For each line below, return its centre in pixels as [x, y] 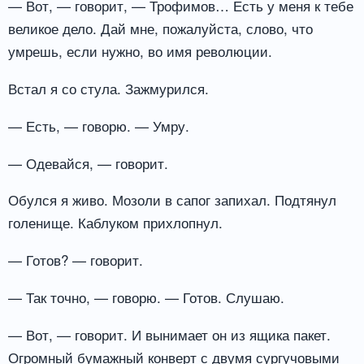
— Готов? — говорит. [76, 260]
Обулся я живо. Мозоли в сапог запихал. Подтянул [172, 200]
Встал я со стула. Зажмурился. [108, 88]
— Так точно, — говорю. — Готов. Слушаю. [146, 297]
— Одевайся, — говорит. [88, 162]
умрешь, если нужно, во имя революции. [140, 51]
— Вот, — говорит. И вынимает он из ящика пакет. [169, 334]
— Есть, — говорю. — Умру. [99, 125]
